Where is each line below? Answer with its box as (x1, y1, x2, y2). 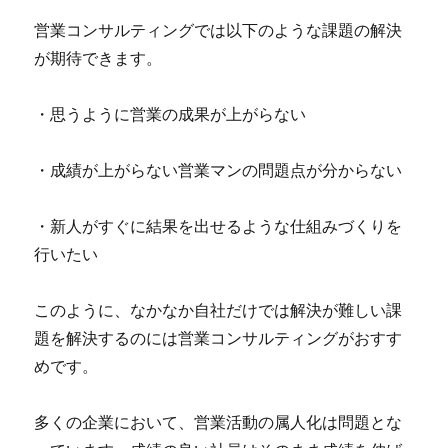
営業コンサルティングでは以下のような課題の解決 (34, 19, 403, 41)
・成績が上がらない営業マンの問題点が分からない (34, 159, 403, 181)
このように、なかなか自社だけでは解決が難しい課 (34, 299, 403, 321)
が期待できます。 (34, 47, 163, 69)
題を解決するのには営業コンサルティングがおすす (34, 327, 403, 349)
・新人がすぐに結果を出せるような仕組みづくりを (34, 215, 403, 237)
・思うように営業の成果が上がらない (34, 103, 307, 125)
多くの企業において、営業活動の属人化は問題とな (34, 411, 403, 433)
